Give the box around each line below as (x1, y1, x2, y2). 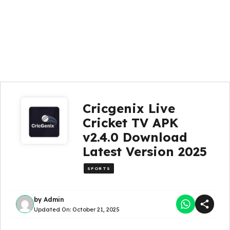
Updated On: (34, 205, 72, 213)
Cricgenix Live (82, 101, 175, 116)
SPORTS (87, 166, 111, 171)
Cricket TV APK (82, 115, 178, 130)
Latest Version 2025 (82, 144, 207, 159)
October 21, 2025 (72, 205, 120, 213)
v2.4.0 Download (82, 129, 187, 145)
